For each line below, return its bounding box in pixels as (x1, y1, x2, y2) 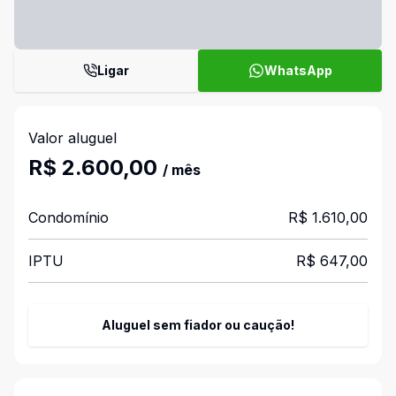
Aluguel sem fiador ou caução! (102, 317, 294, 332)
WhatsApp (263, 63, 332, 78)
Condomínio (28, 209, 109, 226)
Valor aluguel (28, 129, 117, 147)
